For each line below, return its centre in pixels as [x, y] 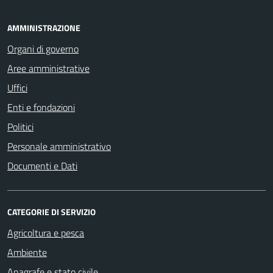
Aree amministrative [48, 68]
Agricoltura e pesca [46, 232]
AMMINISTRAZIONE [44, 27]
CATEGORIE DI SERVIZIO [51, 211]
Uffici [17, 87]
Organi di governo [43, 48]
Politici [20, 126]
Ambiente [27, 252]
